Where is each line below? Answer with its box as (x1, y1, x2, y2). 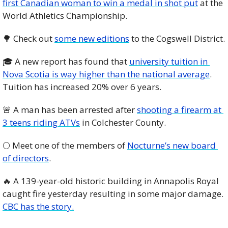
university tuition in (129, 55, 208, 68)
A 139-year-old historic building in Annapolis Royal (11, 175, 219, 187)
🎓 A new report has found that (3, 55, 129, 68)
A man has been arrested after (11, 104, 137, 116)
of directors (3, 152, 49, 164)
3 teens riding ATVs (3, 117, 80, 129)
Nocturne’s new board (127, 139, 216, 152)
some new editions (54, 33, 129, 45)
